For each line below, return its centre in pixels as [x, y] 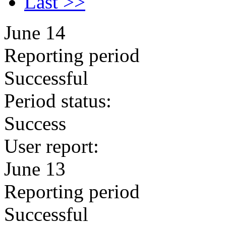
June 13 [35, 169]
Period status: [58, 101]
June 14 [35, 33]
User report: [51, 146]
